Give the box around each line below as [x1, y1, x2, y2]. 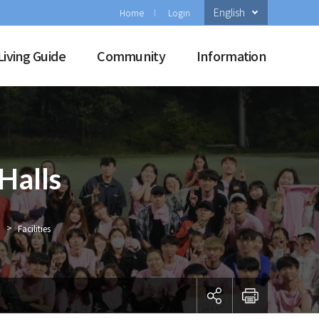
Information [196, 46, 266, 65]
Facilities [17, 222, 51, 235]
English [214, 5, 245, 19]
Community [97, 46, 165, 65]
